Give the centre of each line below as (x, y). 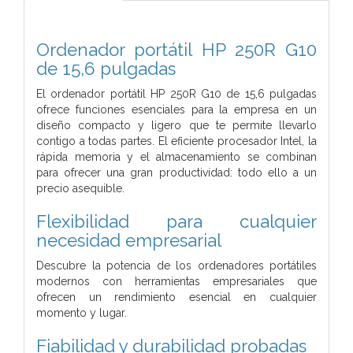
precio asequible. (80, 188)
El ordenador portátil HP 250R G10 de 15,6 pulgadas (176, 93)
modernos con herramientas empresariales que (176, 281)
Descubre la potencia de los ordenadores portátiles (176, 265)
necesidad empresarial (129, 240)
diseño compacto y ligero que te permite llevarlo (176, 125)
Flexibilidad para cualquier (176, 221)
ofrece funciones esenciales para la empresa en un (176, 109)
